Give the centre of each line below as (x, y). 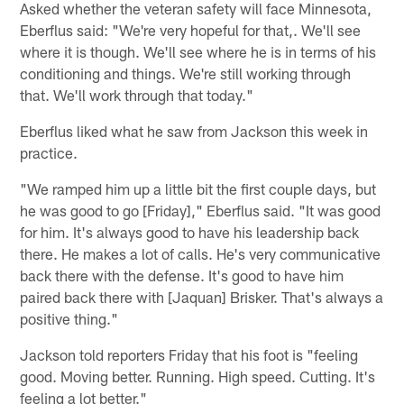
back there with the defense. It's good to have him (182, 275)
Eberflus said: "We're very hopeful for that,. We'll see (191, 29)
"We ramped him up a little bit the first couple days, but (198, 188)
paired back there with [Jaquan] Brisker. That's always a (202, 296)
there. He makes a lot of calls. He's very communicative (201, 253)
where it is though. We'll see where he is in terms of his (198, 51)
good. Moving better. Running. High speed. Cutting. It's (198, 376)
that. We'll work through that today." (137, 94)
